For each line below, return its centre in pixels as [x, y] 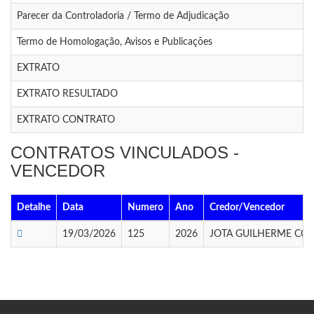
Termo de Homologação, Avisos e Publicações [115, 42]
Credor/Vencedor [247, 208]
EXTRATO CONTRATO [66, 120]
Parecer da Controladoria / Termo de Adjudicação [123, 16]
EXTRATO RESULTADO [67, 94]
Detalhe [34, 208]
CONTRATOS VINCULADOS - [125, 153]
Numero [145, 208]
